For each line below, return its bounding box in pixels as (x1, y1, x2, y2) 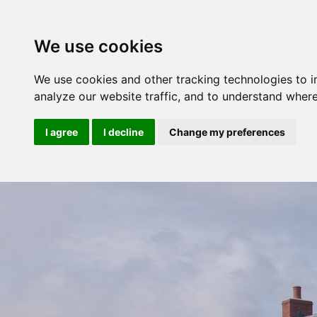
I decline (103, 126, 144, 138)
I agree (45, 126, 78, 138)
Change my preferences (169, 126, 285, 138)
